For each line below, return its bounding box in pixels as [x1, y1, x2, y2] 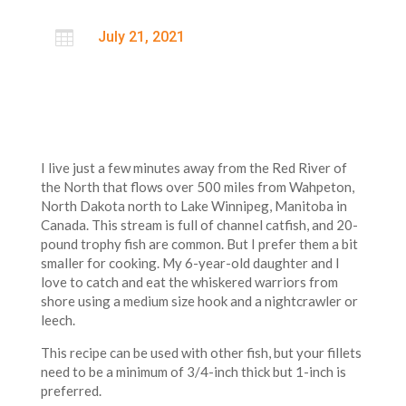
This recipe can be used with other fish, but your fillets [40, 344, 362, 362]
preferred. [40, 382, 104, 400]
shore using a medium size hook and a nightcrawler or [40, 293, 358, 310]
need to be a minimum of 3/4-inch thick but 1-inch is [40, 363, 346, 381]
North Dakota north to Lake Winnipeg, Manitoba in [40, 198, 347, 215]
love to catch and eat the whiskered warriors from [40, 274, 338, 291]
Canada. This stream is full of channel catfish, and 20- [40, 217, 358, 234]
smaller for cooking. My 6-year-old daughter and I [40, 255, 340, 272]
